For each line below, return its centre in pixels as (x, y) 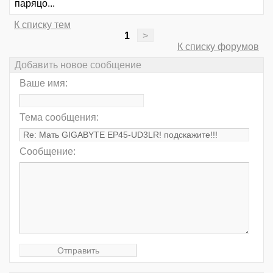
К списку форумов (218, 46)
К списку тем (42, 24)
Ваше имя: (44, 83)
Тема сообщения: (59, 118)
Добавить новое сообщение (78, 65)
